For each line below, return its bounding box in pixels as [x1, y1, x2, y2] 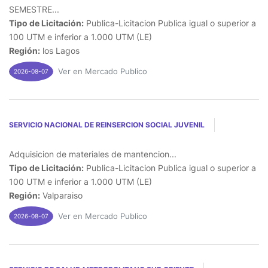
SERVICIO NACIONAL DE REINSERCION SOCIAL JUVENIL [9, 120, 205, 129]
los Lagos [40, 45, 80, 56]
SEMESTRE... [9, 4, 59, 14]
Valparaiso [40, 190, 83, 200]
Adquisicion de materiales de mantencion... [9, 148, 176, 159]
